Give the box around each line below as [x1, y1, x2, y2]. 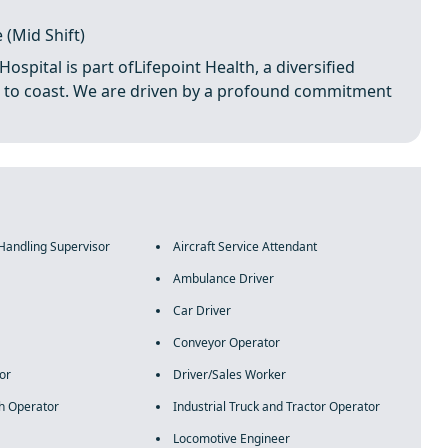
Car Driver [172, 302, 231, 319]
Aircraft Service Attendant [172, 238, 317, 255]
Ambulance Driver [172, 270, 274, 287]
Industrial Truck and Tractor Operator [172, 398, 380, 415]
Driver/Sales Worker [172, 366, 286, 383]
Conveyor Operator [172, 334, 280, 351]
